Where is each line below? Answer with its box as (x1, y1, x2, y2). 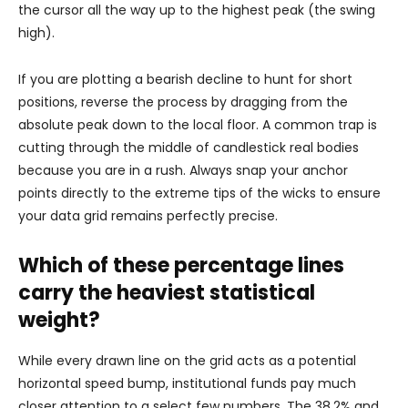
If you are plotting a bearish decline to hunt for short (18, 70, 352, 88)
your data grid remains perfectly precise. (18, 207, 278, 225)
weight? (18, 306, 100, 334)
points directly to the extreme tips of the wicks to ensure (18, 184, 381, 202)
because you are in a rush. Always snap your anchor (18, 161, 348, 179)
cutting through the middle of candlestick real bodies (18, 138, 359, 157)
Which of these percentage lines (18, 251, 344, 280)
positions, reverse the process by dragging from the (18, 93, 348, 111)
